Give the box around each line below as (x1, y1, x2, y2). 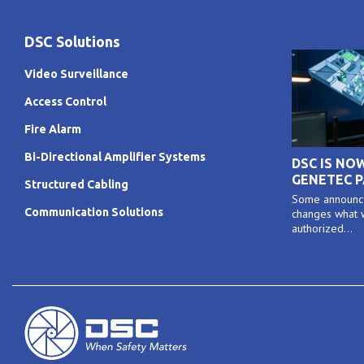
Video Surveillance (24, 67, 128, 80)
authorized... (291, 221, 353, 236)
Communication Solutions (24, 206, 163, 219)
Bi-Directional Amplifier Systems (24, 150, 206, 163)
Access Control (24, 95, 106, 108)
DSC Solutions (24, 33, 120, 50)
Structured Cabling (24, 178, 128, 191)
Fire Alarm (24, 123, 81, 136)
